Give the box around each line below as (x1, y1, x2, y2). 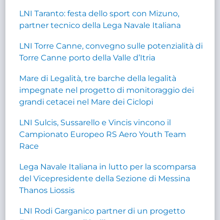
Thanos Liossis (19, 185, 75, 195)
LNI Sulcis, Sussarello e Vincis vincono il (19, 117, 171, 127)
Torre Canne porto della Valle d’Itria (19, 53, 156, 62)
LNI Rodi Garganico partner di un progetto (19, 206, 186, 216)
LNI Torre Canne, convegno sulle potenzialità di (19, 41, 203, 51)
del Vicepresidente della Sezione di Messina (19, 173, 191, 183)
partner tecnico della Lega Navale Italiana (19, 20, 181, 30)
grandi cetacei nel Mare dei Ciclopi (19, 97, 154, 107)
